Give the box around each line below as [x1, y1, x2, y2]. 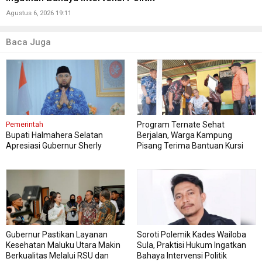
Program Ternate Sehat [137, 120, 225, 130]
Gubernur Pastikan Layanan [6, 230, 108, 240]
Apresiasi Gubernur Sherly [6, 141, 102, 151]
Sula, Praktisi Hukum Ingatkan [137, 240, 246, 250]
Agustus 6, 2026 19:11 [6, 9, 71, 18]
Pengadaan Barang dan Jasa [6, 162, 113, 172]
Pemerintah [6, 120, 43, 129]
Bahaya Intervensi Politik [137, 251, 227, 261]
